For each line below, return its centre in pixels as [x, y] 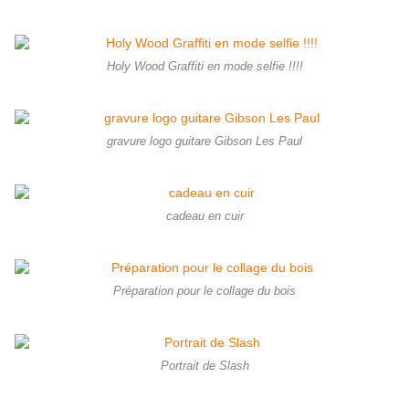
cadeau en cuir [204, 216]
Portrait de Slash [204, 366]
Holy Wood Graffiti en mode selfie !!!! [204, 66]
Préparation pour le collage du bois [204, 291]
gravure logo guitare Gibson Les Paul [204, 141]
